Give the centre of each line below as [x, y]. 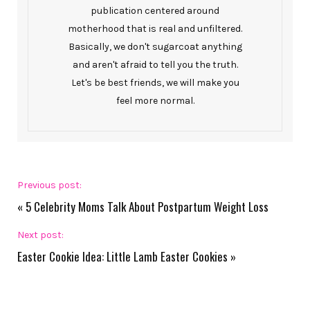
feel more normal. [155, 101]
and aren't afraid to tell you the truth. [155, 65]
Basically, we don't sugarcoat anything [155, 47]
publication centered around [155, 11]
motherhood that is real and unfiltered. [155, 29]
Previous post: [49, 185]
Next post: [40, 235]
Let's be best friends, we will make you [155, 83]
